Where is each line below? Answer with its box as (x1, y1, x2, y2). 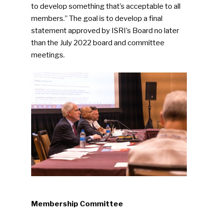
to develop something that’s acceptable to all (31, 2, 181, 11)
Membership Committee (31, 200, 124, 209)
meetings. (31, 51, 65, 60)
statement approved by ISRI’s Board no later (31, 26, 180, 36)
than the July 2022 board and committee (31, 38, 165, 48)
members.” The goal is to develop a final (31, 14, 163, 23)
